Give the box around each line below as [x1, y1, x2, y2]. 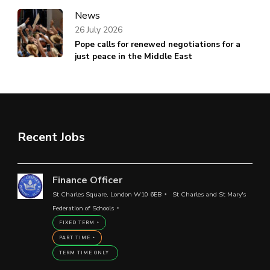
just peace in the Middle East [75, 50, 192, 62]
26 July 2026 [75, 24, 122, 36]
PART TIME [58, 234, 90, 241]
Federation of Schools [52, 203, 114, 213]
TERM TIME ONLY [58, 249, 109, 256]
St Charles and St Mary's [172, 189, 246, 199]
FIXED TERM [58, 219, 95, 226]
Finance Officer [52, 173, 122, 187]
